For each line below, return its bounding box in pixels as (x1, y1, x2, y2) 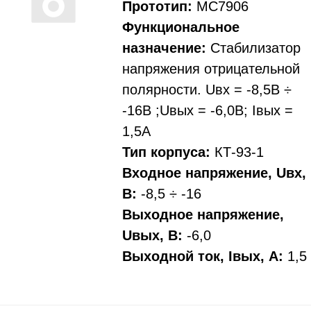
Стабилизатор (206, 40, 301, 56)
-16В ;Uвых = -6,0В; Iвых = (122, 103, 293, 118)
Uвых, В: (122, 228, 183, 243)
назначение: (122, 40, 206, 56)
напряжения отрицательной (122, 61, 300, 76)
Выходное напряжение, (122, 207, 284, 222)
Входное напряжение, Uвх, (122, 165, 306, 180)
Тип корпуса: (122, 144, 210, 160)
